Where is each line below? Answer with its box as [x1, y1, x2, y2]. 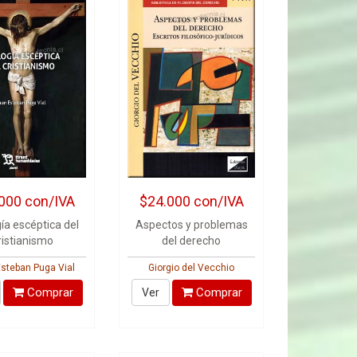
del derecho [162, 234, 222, 247]
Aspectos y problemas [135, 218, 248, 231]
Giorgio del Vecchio [148, 262, 235, 273]
